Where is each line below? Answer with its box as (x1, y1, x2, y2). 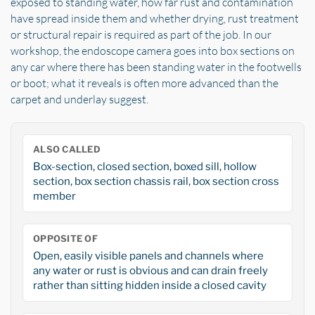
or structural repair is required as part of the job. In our (11, 27, 271, 42)
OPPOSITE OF (33, 233, 98, 245)
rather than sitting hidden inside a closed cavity (33, 278, 266, 292)
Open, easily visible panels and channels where (33, 249, 264, 263)
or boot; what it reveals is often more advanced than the (11, 76, 278, 91)
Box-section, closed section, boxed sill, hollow (33, 160, 257, 174)
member (33, 189, 76, 203)
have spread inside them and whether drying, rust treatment (11, 11, 299, 26)
